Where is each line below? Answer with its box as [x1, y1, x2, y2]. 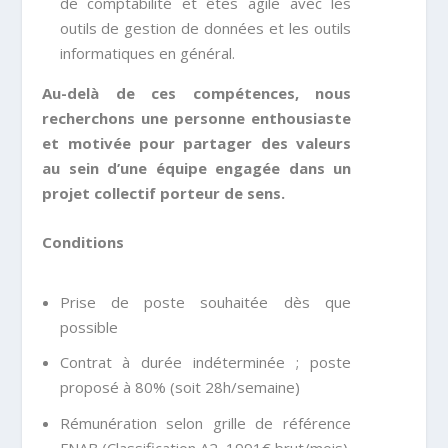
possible [59, 316, 118, 337]
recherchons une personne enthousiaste [42, 108, 352, 129]
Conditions [42, 232, 125, 253]
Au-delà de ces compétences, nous [42, 83, 352, 104]
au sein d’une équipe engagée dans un [42, 158, 352, 179]
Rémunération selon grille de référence [59, 412, 352, 433]
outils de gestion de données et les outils [59, 18, 352, 39]
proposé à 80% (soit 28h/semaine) [59, 377, 300, 398]
